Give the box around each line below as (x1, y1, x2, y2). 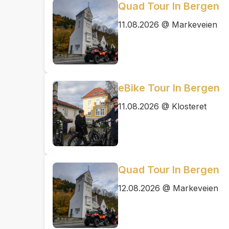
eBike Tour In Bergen (118, 82, 220, 94)
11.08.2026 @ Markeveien (118, 19, 217, 30)
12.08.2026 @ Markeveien (118, 183, 218, 193)
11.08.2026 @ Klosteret (118, 101, 207, 111)
